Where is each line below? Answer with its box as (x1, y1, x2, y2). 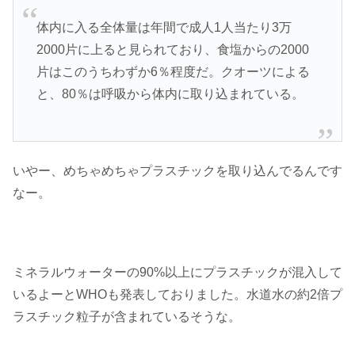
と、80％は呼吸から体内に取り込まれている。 (36, 87, 304, 101)
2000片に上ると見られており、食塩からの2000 (36, 43, 309, 57)
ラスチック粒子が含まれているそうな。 (13, 310, 241, 324)
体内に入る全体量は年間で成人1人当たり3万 (36, 21, 292, 35)
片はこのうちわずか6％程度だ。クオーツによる (36, 65, 310, 79)
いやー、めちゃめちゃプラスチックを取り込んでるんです (13, 163, 342, 177)
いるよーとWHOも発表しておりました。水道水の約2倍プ (13, 288, 342, 302)
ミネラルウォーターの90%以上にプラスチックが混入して (13, 265, 342, 280)
